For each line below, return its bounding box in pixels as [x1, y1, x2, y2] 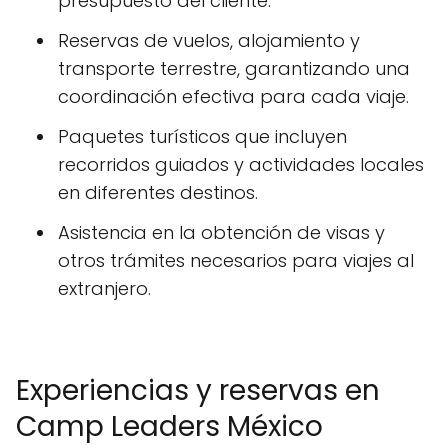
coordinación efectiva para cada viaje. [58, 84, 409, 110]
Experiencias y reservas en [16, 371, 380, 411]
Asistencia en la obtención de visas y [58, 220, 385, 246]
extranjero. [58, 276, 151, 302]
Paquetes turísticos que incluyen [58, 124, 347, 150]
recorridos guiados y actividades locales [58, 152, 424, 178]
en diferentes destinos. [58, 180, 258, 206]
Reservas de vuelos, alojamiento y [58, 28, 360, 54]
